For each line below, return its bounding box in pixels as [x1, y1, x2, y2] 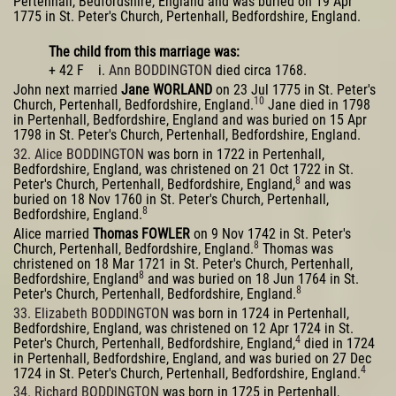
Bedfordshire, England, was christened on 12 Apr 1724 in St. [13, 319, 354, 337]
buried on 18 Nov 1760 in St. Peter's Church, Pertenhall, [13, 191, 329, 209]
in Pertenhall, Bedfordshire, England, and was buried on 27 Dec [13, 349, 371, 367]
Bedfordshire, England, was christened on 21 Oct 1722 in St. [13, 161, 354, 179]
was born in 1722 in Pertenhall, [144, 146, 324, 164]
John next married [13, 81, 121, 99]
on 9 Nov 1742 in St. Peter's [190, 225, 351, 242]
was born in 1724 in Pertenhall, [169, 304, 349, 322]
